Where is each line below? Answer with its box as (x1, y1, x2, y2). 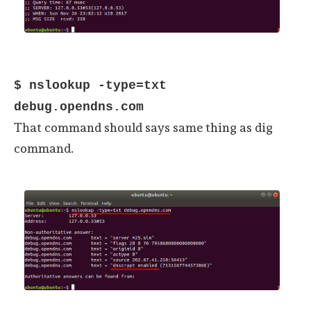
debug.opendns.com (14, 99, 144, 114)
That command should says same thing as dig (14, 119, 273, 135)
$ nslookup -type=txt (14, 78, 167, 92)
